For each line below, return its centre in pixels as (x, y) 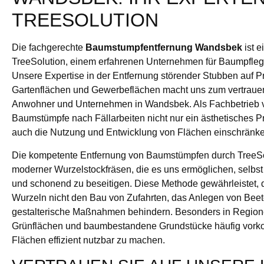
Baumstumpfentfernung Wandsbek (164, 48)
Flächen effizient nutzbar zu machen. (88, 240)
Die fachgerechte (49, 48)
